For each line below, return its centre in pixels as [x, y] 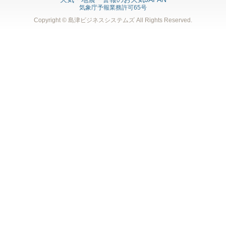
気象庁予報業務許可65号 [113, 8]
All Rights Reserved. [164, 20]
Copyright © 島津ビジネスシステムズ [85, 20]
